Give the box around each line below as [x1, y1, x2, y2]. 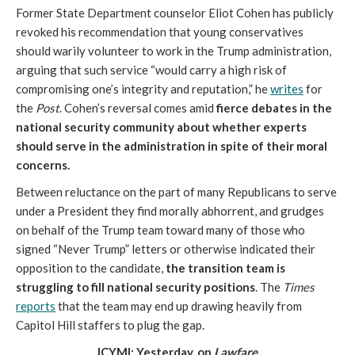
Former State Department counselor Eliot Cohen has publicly [16, 6, 334, 20]
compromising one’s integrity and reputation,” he [16, 82, 270, 96]
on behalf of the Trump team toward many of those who [16, 223, 305, 237]
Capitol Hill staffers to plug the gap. [16, 318, 204, 332]
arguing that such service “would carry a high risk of [16, 63, 287, 77]
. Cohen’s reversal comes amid [59, 101, 214, 115]
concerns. [16, 158, 70, 172]
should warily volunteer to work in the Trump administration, [16, 44, 331, 58]
